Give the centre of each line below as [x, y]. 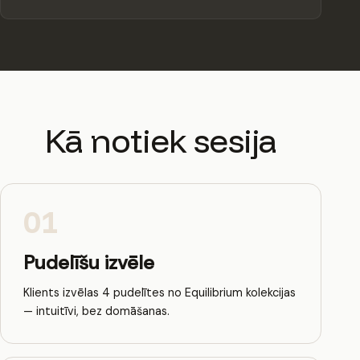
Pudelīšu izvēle [89, 263]
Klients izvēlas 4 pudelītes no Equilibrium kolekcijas [160, 292]
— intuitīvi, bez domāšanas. [96, 311]
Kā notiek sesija [161, 140]
